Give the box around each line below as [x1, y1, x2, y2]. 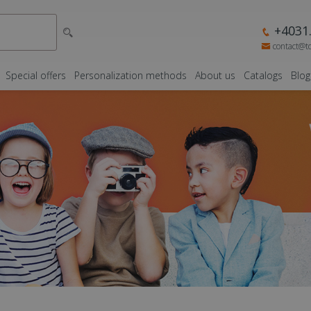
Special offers [6, 69, 66, 82]
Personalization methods [74, 69, 187, 82]
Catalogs [244, 69, 283, 82]
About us [195, 69, 235, 82]
